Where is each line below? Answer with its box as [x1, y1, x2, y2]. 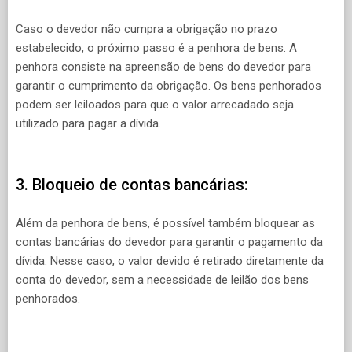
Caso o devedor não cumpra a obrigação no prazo [16, 21, 277, 36]
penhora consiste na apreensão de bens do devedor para [16, 59, 311, 74]
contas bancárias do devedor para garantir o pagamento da [16, 234, 323, 249]
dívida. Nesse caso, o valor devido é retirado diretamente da [16, 253, 324, 268]
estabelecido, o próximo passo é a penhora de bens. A [16, 40, 297, 55]
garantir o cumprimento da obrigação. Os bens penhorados [16, 78, 321, 93]
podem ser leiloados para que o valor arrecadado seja [16, 97, 294, 112]
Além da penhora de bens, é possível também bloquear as [16, 215, 315, 230]
